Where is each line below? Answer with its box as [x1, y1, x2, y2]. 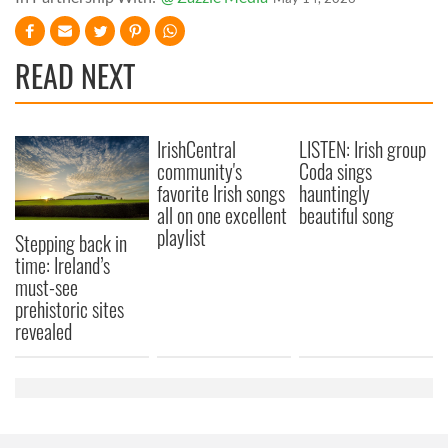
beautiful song [299, 200, 395, 230]
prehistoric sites [15, 293, 124, 324]
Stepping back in [15, 227, 127, 258]
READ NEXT [15, 53, 135, 98]
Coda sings [299, 156, 373, 186]
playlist [157, 222, 207, 252]
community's [157, 156, 243, 186]
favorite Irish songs [157, 178, 286, 208]
